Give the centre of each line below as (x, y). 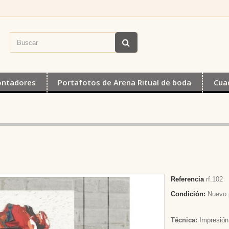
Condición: (188, 194)
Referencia (188, 179)
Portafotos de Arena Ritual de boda (125, 82)
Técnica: (184, 220)
